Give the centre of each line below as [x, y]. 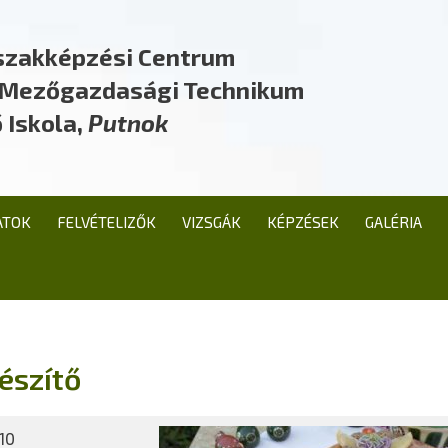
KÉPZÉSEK [303, 222]
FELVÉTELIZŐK [106, 222]
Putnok [128, 122]
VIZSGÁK [211, 222]
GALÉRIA [393, 222]
